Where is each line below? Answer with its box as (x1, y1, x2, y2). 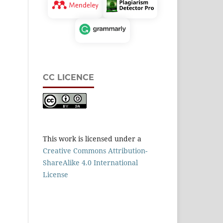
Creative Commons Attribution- (43, 146, 147, 156)
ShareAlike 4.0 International (43, 158, 138, 168)
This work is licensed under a (43, 134, 141, 144)
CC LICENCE (43, 73, 94, 83)
